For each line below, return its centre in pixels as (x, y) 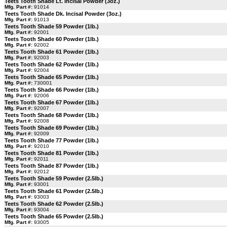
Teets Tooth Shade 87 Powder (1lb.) (52, 166)
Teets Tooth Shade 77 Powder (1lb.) (52, 140)
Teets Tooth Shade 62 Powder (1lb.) (52, 64)
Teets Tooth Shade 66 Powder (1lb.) (52, 90)
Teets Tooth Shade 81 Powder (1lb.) (52, 153)
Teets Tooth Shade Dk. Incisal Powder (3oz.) (63, 14)
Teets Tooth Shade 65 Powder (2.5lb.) (54, 216)
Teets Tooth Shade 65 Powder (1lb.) (52, 77)
